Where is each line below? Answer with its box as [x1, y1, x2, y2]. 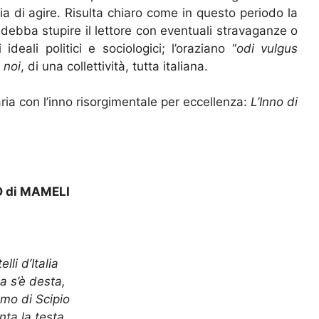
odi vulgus [236, 41, 298, 56]
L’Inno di [251, 95, 298, 110]
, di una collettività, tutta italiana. [21, 58, 208, 73]
